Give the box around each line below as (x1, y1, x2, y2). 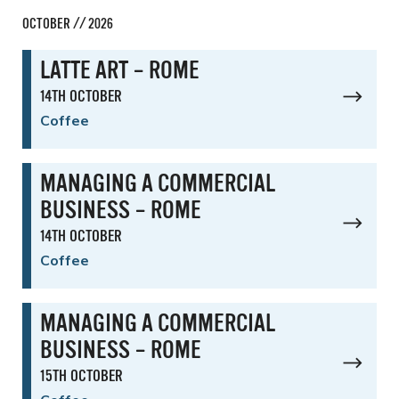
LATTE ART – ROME (40, 59, 199, 85)
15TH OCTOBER (40, 368, 123, 385)
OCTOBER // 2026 (22, 17, 113, 32)
